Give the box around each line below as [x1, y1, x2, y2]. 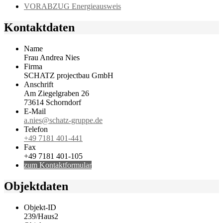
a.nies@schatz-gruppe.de [24, 116, 103, 125]
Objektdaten [4, 179, 68, 193]
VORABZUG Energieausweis [24, 2, 121, 11]
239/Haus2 [24, 212, 58, 221]
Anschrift [24, 80, 53, 89]
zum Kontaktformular [24, 161, 92, 170]
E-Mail [24, 107, 46, 116]
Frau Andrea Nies [24, 53, 80, 62]
